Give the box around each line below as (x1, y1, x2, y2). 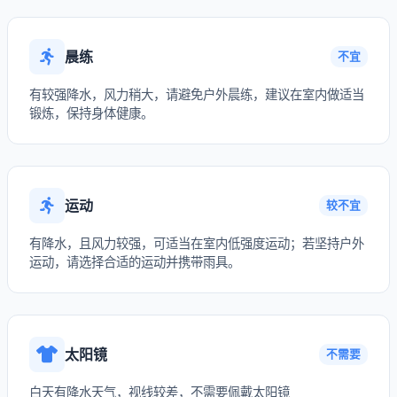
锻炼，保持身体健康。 (29, 105, 153, 121)
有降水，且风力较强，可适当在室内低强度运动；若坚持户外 (29, 236, 364, 251)
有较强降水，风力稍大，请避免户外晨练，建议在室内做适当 (29, 87, 364, 102)
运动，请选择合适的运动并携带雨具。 (29, 254, 240, 269)
